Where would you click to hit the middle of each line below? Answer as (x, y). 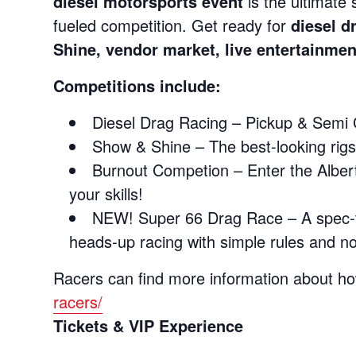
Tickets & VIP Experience (149, 325)
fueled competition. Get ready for (172, 25)
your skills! (106, 193)
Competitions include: (137, 85)
